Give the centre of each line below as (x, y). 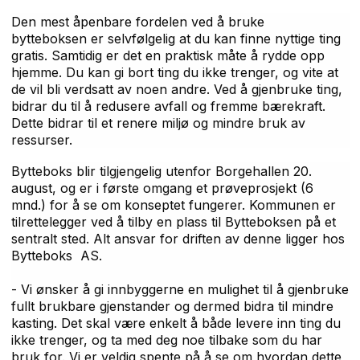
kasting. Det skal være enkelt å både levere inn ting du (176, 323)
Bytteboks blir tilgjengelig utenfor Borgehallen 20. (161, 171)
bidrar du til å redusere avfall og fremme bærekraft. (168, 106)
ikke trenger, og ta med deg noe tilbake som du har (166, 340)
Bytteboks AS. (56, 255)
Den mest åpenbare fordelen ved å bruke (137, 21)
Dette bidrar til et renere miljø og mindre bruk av (158, 123)
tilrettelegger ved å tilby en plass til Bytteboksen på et (173, 221)
